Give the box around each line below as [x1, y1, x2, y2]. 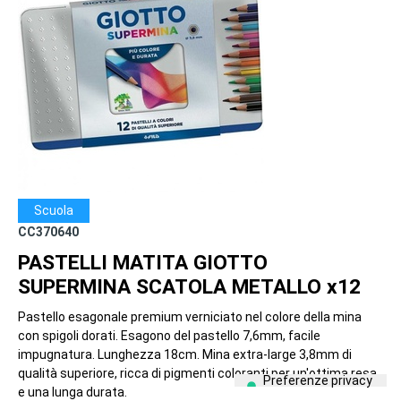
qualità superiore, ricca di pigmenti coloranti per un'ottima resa [18, 366, 377, 380]
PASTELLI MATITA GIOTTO [18, 251, 268, 275]
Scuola [34, 203, 73, 218]
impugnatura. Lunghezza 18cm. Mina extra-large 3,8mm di [18, 347, 352, 362]
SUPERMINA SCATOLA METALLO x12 [18, 275, 361, 299]
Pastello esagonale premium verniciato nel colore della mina [18, 310, 362, 324]
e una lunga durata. [18, 385, 127, 399]
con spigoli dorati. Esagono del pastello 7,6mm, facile [18, 328, 320, 343]
